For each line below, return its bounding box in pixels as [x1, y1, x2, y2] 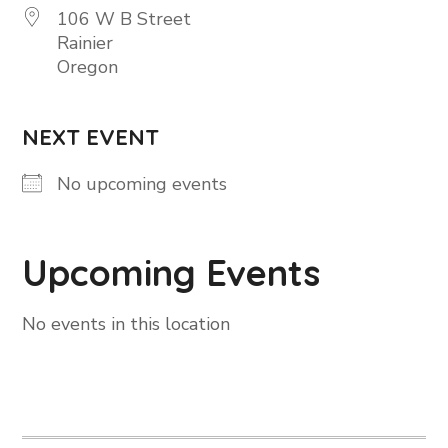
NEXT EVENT [22, 123, 160, 151]
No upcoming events [57, 172, 228, 196]
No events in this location [22, 312, 231, 336]
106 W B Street [57, 7, 192, 31]
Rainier [57, 31, 114, 55]
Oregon [57, 55, 119, 79]
